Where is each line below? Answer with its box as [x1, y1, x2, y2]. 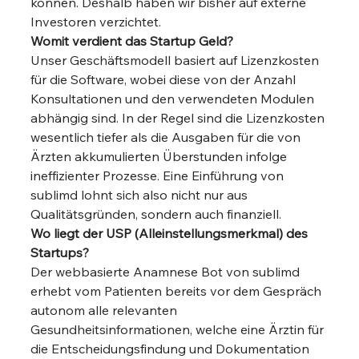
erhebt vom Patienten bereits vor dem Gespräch [30, 283, 325, 299]
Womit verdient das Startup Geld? [30, 33, 234, 49]
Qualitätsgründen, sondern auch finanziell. [30, 206, 285, 222]
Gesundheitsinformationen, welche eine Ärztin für [30, 321, 328, 337]
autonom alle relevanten [30, 302, 181, 318]
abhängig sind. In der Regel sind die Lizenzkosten [30, 110, 329, 126]
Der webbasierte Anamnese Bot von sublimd [30, 264, 304, 280]
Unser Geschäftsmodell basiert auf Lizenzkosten [30, 52, 323, 68]
